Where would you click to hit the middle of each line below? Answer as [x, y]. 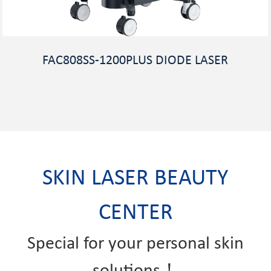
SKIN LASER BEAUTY [135, 178]
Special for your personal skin [135, 244]
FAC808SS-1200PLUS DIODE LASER [135, 60]
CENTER [135, 213]
